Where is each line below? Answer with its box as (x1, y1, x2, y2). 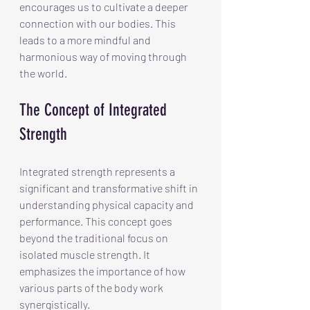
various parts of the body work (19, 280, 165, 294)
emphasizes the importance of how (19, 264, 188, 277)
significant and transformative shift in (19, 181, 200, 194)
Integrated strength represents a (19, 164, 177, 178)
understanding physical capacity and (19, 197, 196, 211)
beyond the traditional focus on (19, 230, 170, 244)
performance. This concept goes (19, 214, 174, 228)
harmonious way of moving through (19, 49, 189, 63)
